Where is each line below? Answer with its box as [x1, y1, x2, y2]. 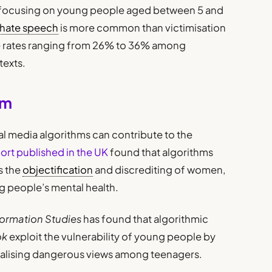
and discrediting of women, [93, 163, 226, 176]
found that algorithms [108, 146, 214, 158]
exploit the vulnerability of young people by [7, 230, 216, 243]
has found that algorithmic [81, 212, 209, 226]
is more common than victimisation [58, 21, 226, 34]
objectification [22, 163, 93, 176]
